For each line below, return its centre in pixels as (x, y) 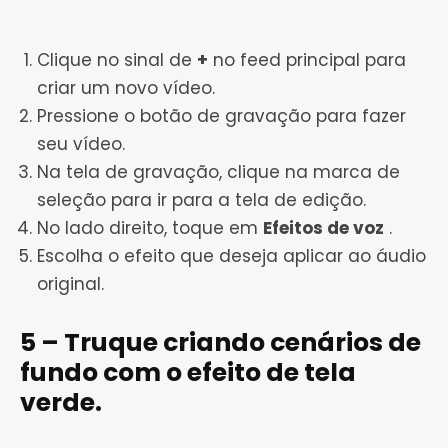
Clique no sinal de (117, 60)
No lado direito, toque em (150, 228)
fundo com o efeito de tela (188, 373)
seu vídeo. (81, 144)
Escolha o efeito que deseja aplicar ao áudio (231, 256)
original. (70, 284)
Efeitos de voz (323, 228)
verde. (61, 403)
